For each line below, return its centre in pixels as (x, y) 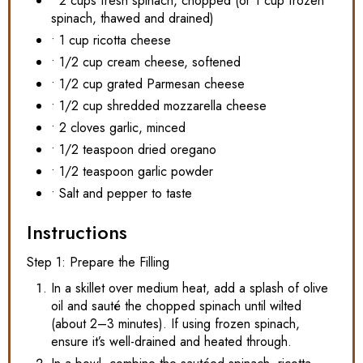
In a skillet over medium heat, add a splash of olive (190, 288)
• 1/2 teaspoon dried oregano (134, 149)
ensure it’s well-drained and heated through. (171, 341)
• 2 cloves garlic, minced (118, 127)
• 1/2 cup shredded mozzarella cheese (159, 105)
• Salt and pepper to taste (122, 193)
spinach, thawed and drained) (132, 18)
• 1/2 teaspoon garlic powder (132, 171)
